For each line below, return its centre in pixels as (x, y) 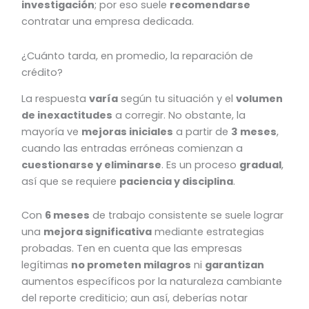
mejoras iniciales (128, 131)
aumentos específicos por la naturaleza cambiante (152, 282)
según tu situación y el (177, 98)
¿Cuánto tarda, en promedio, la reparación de (138, 56)
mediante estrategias (208, 232)
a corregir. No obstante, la (179, 115)
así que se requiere (71, 181)
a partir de (202, 131)
